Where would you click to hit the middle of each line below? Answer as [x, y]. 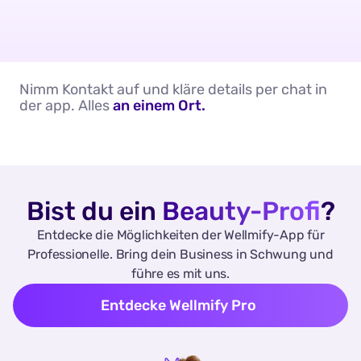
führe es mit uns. [180, 274]
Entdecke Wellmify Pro [178, 306]
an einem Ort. [159, 106]
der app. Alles [66, 106]
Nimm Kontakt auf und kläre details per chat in [173, 90]
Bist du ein [94, 212]
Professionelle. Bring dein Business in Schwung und [180, 255]
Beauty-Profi [241, 212]
